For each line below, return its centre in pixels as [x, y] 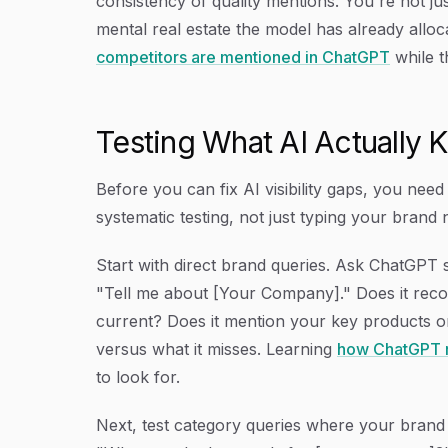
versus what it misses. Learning [216, 348]
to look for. [138, 376]
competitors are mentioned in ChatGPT [243, 57]
